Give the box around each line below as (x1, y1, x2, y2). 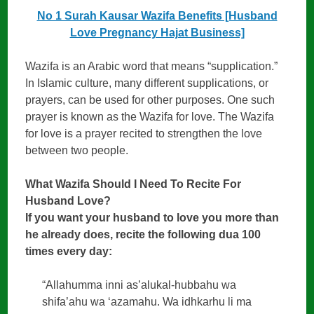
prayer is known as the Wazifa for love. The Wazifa (25, 111, 275, 123)
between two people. (25, 144, 129, 157)
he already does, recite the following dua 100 (25, 228, 261, 241)
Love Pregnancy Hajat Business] (69, 27, 245, 39)
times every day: (25, 245, 113, 258)
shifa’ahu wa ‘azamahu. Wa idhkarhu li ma (42, 296, 252, 308)
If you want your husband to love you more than (25, 212, 280, 224)
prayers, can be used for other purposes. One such (25, 94, 275, 107)
